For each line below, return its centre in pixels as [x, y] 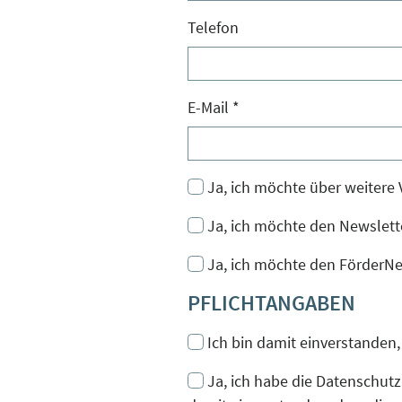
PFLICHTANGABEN [271, 302]
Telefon [213, 27]
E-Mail [210, 107]
